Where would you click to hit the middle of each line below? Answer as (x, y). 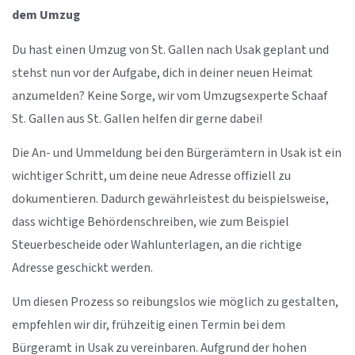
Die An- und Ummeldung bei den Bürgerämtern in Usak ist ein (177, 153)
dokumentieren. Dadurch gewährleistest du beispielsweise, (170, 199)
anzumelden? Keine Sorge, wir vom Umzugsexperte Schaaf (170, 96)
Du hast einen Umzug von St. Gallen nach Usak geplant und (170, 50)
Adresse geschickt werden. (82, 268)
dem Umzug (46, 16)
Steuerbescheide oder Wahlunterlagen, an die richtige (157, 245)
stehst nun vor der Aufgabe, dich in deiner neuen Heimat (162, 73)
